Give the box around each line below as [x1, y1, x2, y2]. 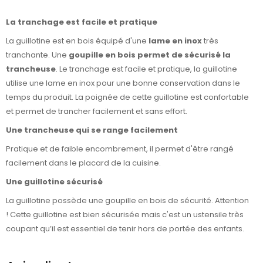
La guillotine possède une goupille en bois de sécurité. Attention [6, 195, 249, 207]
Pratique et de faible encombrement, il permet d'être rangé [6, 143, 234, 155]
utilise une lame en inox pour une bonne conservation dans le [6, 77, 240, 89]
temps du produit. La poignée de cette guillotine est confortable [6, 91, 249, 103]
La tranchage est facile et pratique [6, 16, 157, 28]
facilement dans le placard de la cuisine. [6, 157, 161, 169]
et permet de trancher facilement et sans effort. [6, 105, 187, 117]
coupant [6, 223, 40, 235]
